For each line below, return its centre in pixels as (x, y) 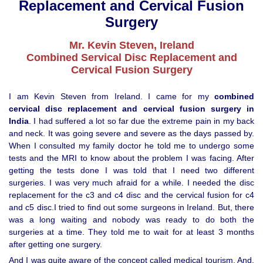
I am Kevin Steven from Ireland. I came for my (112, 97)
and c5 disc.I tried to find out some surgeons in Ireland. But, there (131, 208)
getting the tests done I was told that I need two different (131, 171)
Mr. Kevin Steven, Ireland (131, 45)
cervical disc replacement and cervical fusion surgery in (131, 109)
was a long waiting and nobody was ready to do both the (131, 220)
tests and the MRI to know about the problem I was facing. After (131, 158)
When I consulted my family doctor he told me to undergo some (131, 146)
